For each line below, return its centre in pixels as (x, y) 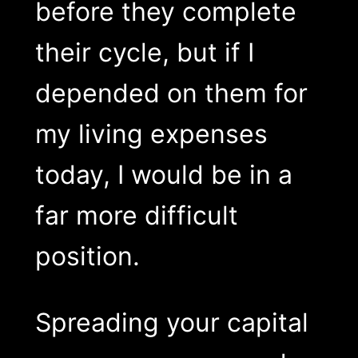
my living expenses (151, 133)
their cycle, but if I (144, 52)
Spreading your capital (171, 322)
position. (87, 256)
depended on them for (171, 93)
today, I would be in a (163, 174)
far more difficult (136, 215)
